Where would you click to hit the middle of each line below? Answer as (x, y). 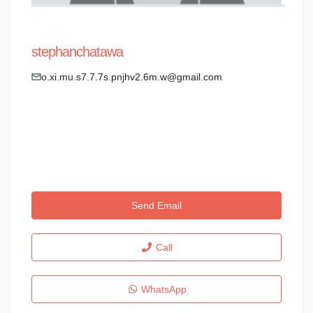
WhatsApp (163, 289)
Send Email (156, 205)
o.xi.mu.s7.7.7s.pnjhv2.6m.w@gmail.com (132, 77)
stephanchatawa (78, 51)
